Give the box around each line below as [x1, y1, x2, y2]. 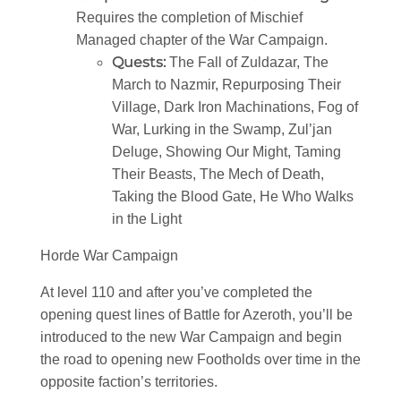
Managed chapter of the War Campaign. [76, 31, 328, 47]
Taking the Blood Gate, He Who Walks [112, 188, 354, 204]
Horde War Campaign [40, 247, 178, 263]
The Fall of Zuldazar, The [169, 54, 328, 70]
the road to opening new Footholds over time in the [40, 351, 361, 367]
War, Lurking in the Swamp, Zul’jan [112, 121, 332, 137]
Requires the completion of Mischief [76, 9, 303, 25]
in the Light [112, 210, 182, 226]
